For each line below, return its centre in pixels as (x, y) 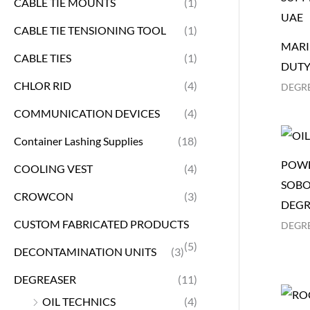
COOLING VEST (53, 168)
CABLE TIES (43, 57)
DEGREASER (45, 279)
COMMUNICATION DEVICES (87, 113)
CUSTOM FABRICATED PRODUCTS (101, 224)
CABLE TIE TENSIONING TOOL (90, 30)
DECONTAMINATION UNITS (85, 251)
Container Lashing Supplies (79, 140)
